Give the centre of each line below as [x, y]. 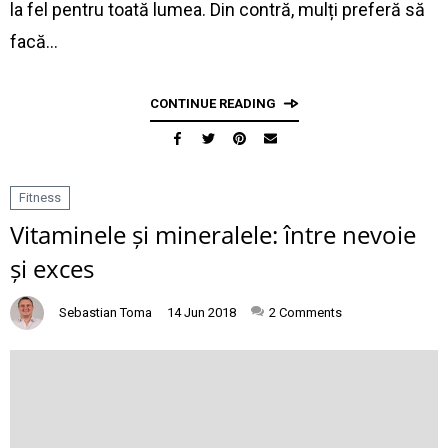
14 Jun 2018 [201, 312]
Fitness [40, 197]
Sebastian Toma [105, 312]
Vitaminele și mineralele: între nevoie [213, 234]
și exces [52, 268]
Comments [310, 312]
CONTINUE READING [212, 103]
